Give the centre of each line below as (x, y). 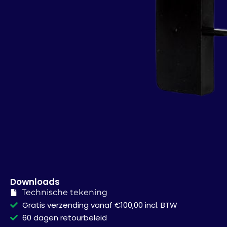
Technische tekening (64, 192)
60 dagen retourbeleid (64, 217)
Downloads (35, 182)
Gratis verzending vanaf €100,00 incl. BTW (100, 205)
